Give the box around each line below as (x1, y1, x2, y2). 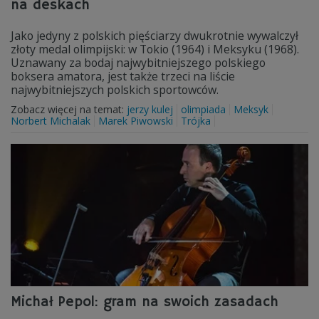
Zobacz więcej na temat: (11, 103, 127, 116)
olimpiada (181, 103, 226, 116)
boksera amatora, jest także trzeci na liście (11, 68, 235, 84)
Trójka (181, 114, 211, 127)
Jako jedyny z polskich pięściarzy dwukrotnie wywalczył (11, 28, 298, 43)
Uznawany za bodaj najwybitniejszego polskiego (11, 55, 266, 70)
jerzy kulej (127, 103, 173, 116)
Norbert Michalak (11, 114, 90, 127)
